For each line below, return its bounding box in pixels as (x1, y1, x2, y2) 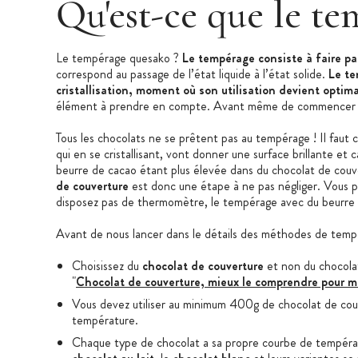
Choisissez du (72, 256, 142, 275)
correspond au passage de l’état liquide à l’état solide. (56, 64, 328, 83)
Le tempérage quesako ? (56, 48, 179, 67)
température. (72, 310, 138, 329)
